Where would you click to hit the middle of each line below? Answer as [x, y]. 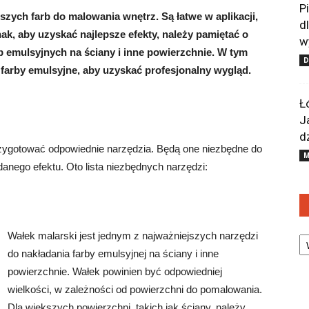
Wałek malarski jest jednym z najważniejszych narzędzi [133, 236]
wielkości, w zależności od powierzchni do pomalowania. [135, 289]
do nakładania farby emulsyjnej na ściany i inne [113, 253]
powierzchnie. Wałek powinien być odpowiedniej [115, 271]
